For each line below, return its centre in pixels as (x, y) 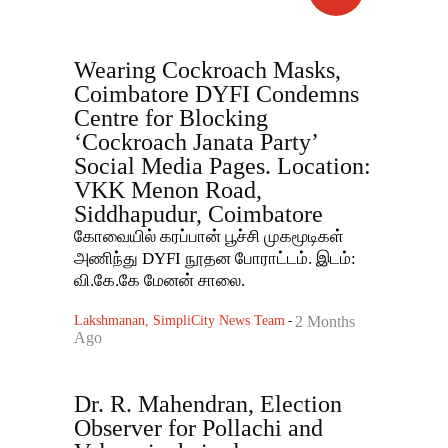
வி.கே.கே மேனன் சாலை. (159, 281)
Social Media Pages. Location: (222, 166)
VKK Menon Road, (168, 190)
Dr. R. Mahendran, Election (208, 404)
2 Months (325, 322)
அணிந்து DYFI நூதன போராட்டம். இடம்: (195, 259)
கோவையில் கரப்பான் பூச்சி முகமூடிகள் (209, 237)
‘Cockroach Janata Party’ (195, 142)
